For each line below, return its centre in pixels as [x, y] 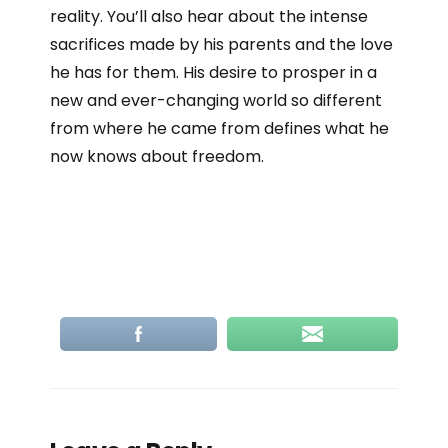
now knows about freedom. [157, 156]
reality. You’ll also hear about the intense [209, 16]
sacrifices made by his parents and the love [221, 44]
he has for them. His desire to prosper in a [213, 72]
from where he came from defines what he [219, 128]
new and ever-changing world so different [216, 100]
